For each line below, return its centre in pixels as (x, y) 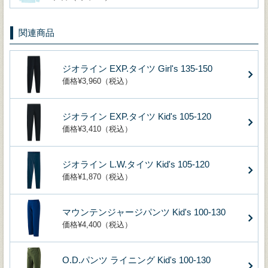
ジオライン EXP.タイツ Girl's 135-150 (137, 68)
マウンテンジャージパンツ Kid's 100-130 (144, 212)
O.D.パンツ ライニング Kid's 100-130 (136, 260)
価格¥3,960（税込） (97, 81)
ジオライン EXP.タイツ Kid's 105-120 (137, 116)
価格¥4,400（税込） (97, 224)
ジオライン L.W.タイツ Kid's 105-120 (136, 164)
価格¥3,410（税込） (97, 129)
